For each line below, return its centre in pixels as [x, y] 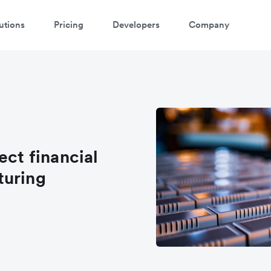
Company [209, 24]
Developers [136, 24]
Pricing [69, 24]
